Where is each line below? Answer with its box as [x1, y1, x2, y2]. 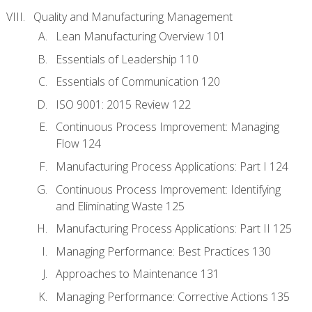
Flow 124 [56, 136, 101, 152]
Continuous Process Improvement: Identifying [56, 181, 281, 197]
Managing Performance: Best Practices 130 [56, 243, 271, 259]
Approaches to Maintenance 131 [56, 266, 219, 282]
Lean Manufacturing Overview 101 [56, 29, 226, 45]
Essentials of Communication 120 [56, 74, 220, 90]
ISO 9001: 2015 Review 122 [56, 96, 191, 112]
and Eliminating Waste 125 [56, 198, 185, 214]
